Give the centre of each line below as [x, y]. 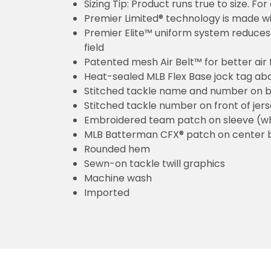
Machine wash [118, 178]
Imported [107, 192]
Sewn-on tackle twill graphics [155, 163]
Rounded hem [117, 149]
